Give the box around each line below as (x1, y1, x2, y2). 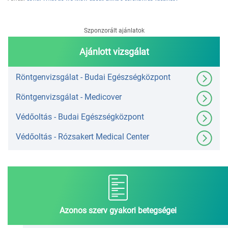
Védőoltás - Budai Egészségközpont (16, 112, 144, 122)
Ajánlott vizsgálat (79, 46, 149, 58)
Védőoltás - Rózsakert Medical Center (16, 132, 149, 142)
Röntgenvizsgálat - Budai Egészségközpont (16, 72, 170, 82)
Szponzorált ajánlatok (83, 27, 145, 35)
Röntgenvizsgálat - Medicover (16, 92, 122, 102)
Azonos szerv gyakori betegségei (59, 206, 177, 216)
